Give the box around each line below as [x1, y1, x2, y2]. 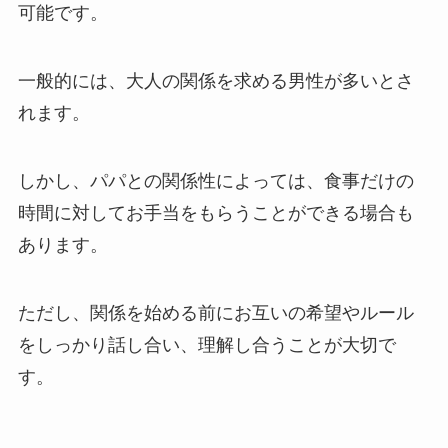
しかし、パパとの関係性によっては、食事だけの [17, 171, 414, 192]
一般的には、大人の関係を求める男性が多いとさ [17, 71, 414, 92]
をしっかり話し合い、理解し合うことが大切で [17, 334, 396, 355]
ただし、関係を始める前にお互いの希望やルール [17, 302, 414, 323]
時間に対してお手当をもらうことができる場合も [17, 203, 414, 224]
